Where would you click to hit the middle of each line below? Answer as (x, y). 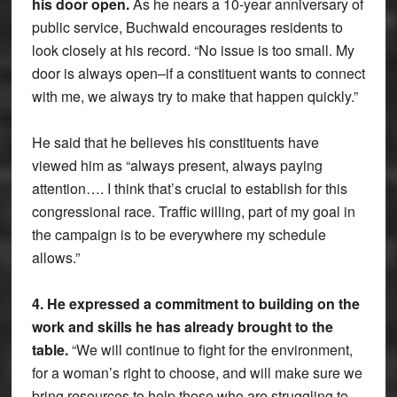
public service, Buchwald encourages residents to (187, 27)
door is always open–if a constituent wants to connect (198, 73)
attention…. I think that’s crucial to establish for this (189, 188)
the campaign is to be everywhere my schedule (179, 234)
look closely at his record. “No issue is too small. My (193, 50)
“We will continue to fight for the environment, (210, 349)
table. (50, 349)
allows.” (55, 257)
